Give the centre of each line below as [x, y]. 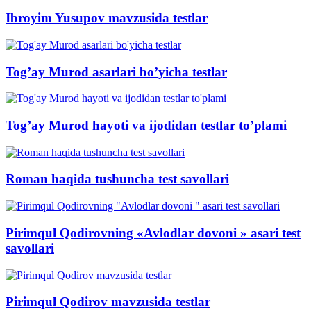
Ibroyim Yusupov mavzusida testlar [107, 18]
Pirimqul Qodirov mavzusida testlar [108, 302]
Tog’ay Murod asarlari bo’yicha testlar [116, 72]
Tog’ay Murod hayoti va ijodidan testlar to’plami [146, 125]
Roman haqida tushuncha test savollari [117, 179]
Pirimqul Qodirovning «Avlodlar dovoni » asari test [153, 233]
